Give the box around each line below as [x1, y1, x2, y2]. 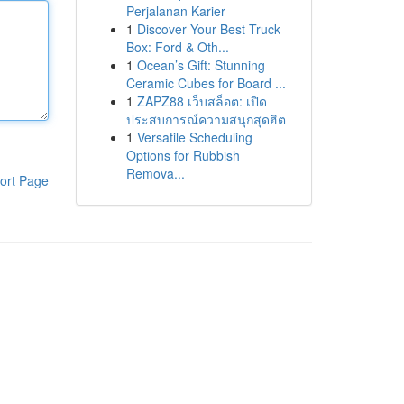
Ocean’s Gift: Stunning [136, 56, 265, 74]
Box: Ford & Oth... [125, 38, 229, 56]
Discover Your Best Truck [136, 20, 280, 38]
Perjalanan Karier [125, 2, 225, 20]
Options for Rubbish [125, 146, 240, 164]
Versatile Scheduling [136, 128, 252, 146]
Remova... [125, 164, 185, 182]
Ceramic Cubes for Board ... [125, 74, 286, 92]
